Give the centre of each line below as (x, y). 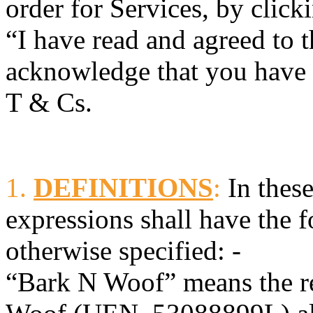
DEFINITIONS (123, 187)
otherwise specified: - (123, 250)
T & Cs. (49, 102)
